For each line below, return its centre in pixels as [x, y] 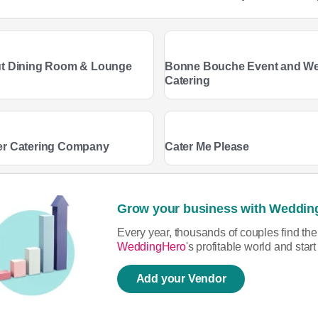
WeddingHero [152, 247]
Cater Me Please [207, 146]
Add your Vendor [181, 279]
